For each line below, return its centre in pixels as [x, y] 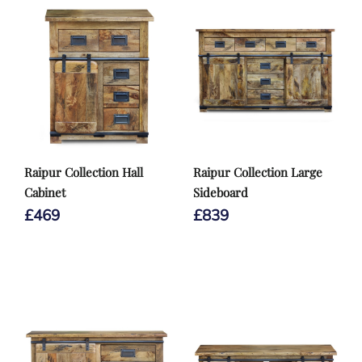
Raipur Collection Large [258, 172]
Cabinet [45, 192]
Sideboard [221, 192]
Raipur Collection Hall [84, 172]
